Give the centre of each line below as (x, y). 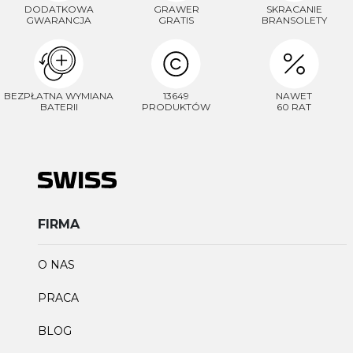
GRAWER (176, 9)
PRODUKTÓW (176, 107)
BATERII (59, 107)
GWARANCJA (59, 20)
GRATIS (176, 20)
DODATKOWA (59, 9)
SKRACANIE (294, 9)
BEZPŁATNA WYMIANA (59, 96)
